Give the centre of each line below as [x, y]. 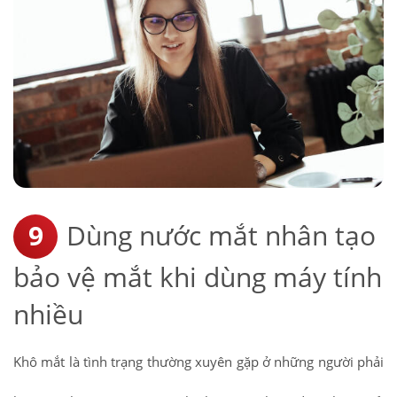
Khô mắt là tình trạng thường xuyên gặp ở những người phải [198, 362]
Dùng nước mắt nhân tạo [221, 236]
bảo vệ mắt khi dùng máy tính [198, 277]
